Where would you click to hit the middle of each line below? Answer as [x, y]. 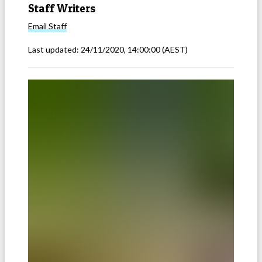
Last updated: [54, 50]
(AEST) [174, 50]
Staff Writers [62, 8]
